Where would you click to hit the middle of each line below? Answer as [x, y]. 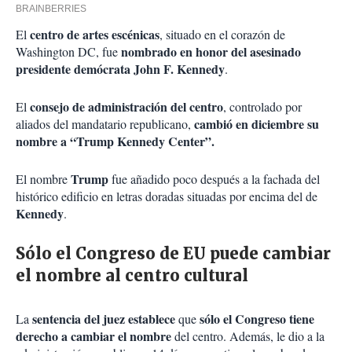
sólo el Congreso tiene [257, 319]
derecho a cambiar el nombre [93, 336]
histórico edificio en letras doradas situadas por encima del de [167, 196]
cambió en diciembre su [257, 124]
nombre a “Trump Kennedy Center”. [115, 141]
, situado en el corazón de [222, 35]
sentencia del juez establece [104, 319]
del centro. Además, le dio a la [248, 336]
